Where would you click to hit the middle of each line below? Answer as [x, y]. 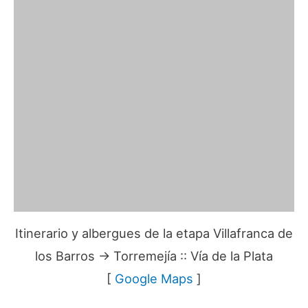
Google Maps [154, 279]
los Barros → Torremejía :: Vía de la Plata [154, 256]
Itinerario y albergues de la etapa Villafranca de [154, 233]
